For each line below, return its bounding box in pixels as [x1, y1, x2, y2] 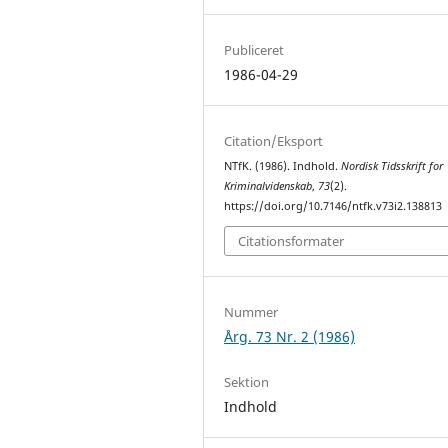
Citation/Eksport [224, 131, 324, 150]
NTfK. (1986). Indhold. [224, 158, 342, 173]
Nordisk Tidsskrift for [341, 158, 444, 173]
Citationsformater [238, 232, 345, 251]
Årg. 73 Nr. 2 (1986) [224, 327, 356, 347]
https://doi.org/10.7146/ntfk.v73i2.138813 [224, 198, 443, 213]
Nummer [224, 303, 279, 322]
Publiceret [224, 40, 285, 59]
